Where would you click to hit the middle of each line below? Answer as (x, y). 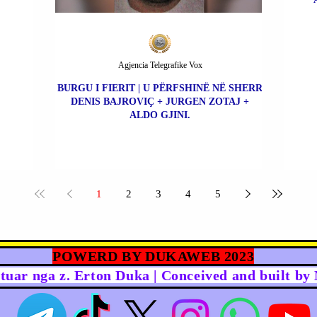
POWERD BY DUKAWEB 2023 (154, 257)
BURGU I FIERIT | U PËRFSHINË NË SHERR (160, 88)
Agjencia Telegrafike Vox (160, 65)
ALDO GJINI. (160, 115)
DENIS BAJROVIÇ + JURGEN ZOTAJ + (160, 102)
